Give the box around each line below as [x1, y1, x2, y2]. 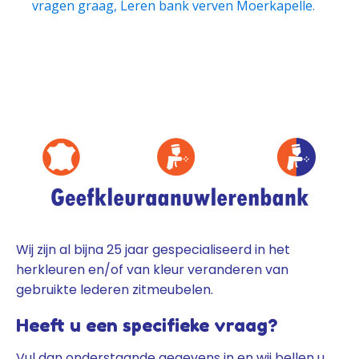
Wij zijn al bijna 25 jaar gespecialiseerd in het [16, 240, 290, 259]
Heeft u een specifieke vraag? [16, 314, 277, 336]
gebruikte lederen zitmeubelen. [16, 280, 213, 299]
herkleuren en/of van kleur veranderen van [16, 260, 288, 279]
